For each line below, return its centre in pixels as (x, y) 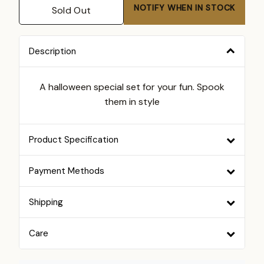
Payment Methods (67, 171)
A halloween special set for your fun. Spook (132, 87)
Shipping (46, 202)
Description (52, 51)
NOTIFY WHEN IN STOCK (184, 8)
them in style (132, 102)
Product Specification (74, 140)
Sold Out (71, 10)
